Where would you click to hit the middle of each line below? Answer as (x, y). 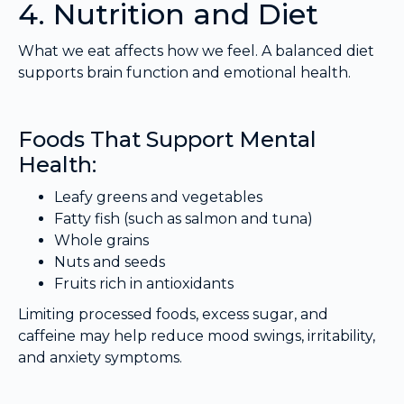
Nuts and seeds (110, 262)
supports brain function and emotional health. (184, 73)
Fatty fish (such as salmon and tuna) (184, 219)
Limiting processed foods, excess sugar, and (173, 315)
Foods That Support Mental (167, 140)
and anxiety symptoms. (100, 358)
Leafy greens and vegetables (158, 197)
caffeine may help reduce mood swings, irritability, (197, 336)
